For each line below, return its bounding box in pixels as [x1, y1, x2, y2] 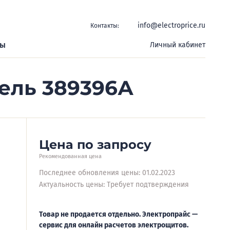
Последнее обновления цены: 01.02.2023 [39, 168, 175, 177]
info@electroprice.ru [138, 21, 205, 30]
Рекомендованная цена [39, 153, 102, 160]
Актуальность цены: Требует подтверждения [39, 180, 189, 189]
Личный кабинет [150, 41, 205, 49]
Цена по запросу [39, 137, 151, 152]
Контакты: [90, 22, 119, 29]
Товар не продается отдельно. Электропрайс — [39, 210, 198, 219]
